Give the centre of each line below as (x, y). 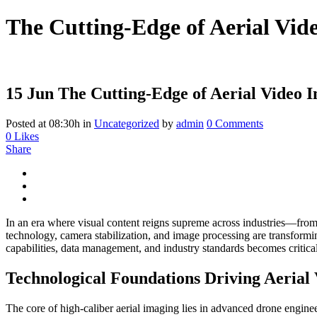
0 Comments (235, 123)
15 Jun (30, 93)
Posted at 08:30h (43, 123)
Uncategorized (127, 123)
